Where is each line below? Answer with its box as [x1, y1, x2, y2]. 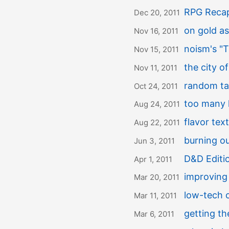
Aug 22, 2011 [134, 118, 180, 128]
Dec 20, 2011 [134, 8, 180, 18]
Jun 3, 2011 [134, 135, 175, 146]
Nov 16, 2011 [134, 26, 178, 36]
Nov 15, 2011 [134, 44, 179, 54]
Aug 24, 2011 [134, 99, 180, 109]
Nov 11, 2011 [134, 62, 177, 73]
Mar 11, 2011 [134, 191, 177, 201]
